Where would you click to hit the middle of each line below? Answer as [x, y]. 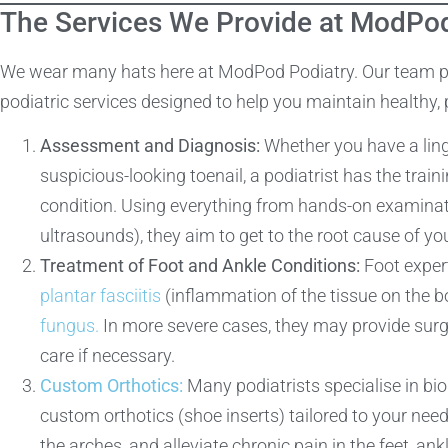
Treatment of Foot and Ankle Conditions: [200, 265]
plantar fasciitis [100, 295]
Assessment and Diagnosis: [150, 145]
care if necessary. [107, 355]
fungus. [69, 325]
